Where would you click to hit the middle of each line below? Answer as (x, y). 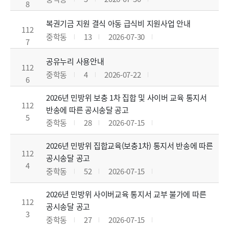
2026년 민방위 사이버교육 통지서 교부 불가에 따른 (126, 194)
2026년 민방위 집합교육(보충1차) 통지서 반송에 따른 (130, 146)
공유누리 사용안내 (75, 61)
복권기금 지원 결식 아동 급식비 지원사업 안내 (118, 23)
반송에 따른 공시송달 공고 (87, 109)
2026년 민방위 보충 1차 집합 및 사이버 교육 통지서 (127, 97)
